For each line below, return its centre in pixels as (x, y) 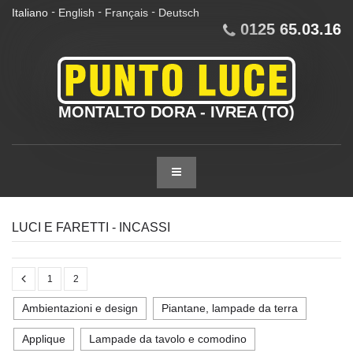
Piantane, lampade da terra (230, 308)
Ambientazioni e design (80, 308)
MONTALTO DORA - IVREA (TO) (176, 112)
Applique (44, 339)
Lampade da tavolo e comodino (168, 339)
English (76, 13)
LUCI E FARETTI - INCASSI (91, 227)
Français (126, 13)
